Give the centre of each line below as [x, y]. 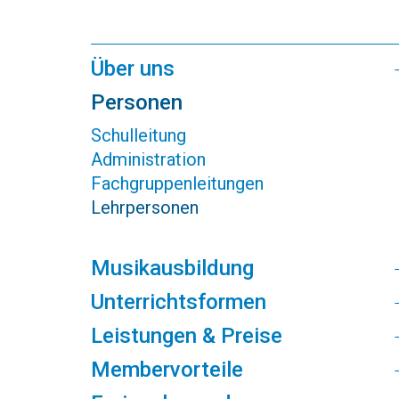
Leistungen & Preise [187, 336]
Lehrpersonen [145, 208]
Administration [148, 159]
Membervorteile [167, 370]
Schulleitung [138, 135]
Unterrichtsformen [179, 302]
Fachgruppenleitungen [177, 183]
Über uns [133, 69]
